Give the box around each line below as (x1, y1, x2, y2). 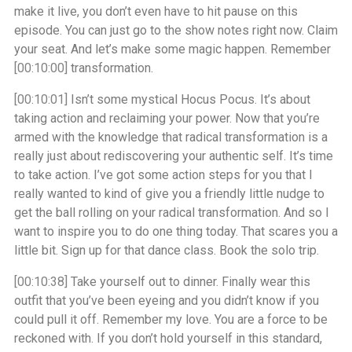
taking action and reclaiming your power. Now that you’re (14, 111, 320, 126)
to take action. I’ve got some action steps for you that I (14, 167, 313, 182)
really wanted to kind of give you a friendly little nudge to (14, 186, 324, 201)
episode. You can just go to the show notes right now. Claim (14, 23, 338, 38)
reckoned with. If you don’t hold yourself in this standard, (14, 331, 322, 346)
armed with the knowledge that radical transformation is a (14, 130, 328, 145)
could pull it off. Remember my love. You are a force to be (14, 312, 328, 327)
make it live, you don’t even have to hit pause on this (14, 4, 298, 19)
